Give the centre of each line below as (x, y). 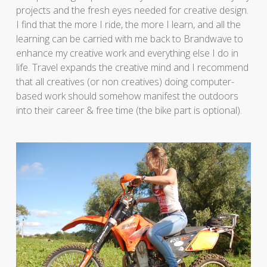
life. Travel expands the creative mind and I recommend (132, 68)
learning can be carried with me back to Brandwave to (129, 39)
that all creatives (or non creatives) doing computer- (125, 82)
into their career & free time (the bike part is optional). (129, 111)
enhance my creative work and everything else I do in (127, 53)
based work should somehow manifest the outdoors (127, 96)
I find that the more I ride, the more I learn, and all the (128, 25)
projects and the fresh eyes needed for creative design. (132, 10)
